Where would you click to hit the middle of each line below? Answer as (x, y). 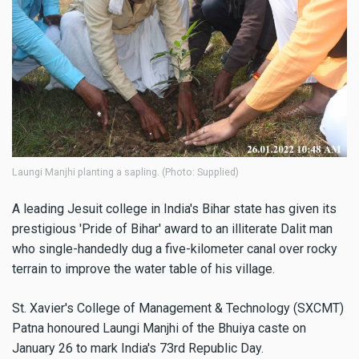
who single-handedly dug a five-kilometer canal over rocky (175, 249)
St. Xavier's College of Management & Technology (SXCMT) (178, 308)
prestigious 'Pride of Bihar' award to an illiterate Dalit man (172, 229)
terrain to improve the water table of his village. (143, 269)
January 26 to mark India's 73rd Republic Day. (138, 348)
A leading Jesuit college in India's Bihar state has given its (174, 209)
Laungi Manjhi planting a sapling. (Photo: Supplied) (125, 172)
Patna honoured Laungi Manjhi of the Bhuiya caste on (159, 328)
